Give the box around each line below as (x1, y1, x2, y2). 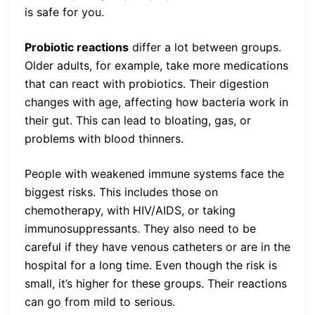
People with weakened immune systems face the (25, 167, 284, 181)
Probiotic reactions (25, 40, 129, 55)
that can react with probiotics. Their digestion (25, 77, 269, 91)
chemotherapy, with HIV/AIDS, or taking (25, 203, 236, 218)
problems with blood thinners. (25, 131, 184, 146)
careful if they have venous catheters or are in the (25, 240, 290, 255)
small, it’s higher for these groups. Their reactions (25, 276, 287, 291)
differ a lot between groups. (129, 40, 281, 55)
